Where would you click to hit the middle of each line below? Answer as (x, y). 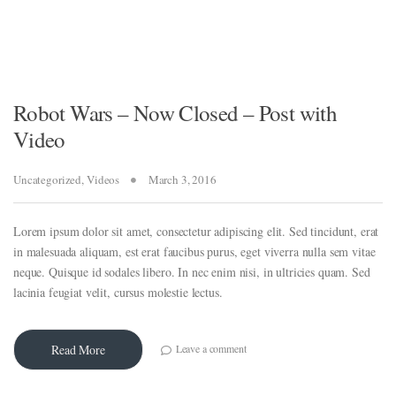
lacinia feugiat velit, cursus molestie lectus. (118, 293)
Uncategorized (48, 180)
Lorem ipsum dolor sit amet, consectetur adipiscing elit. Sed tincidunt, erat (196, 232)
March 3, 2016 (182, 180)
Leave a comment (211, 349)
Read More (78, 350)
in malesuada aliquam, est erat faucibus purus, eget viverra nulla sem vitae (194, 252)
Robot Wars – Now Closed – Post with (175, 113)
